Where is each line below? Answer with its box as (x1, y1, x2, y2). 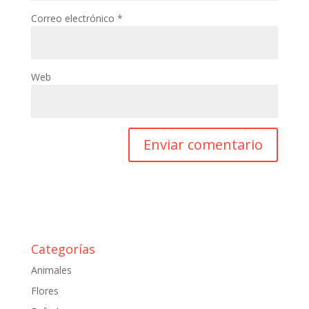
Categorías (30, 241, 95, 257)
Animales (30, 263, 72, 277)
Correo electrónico (30, 12, 117, 25)
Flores (30, 284, 59, 297)
